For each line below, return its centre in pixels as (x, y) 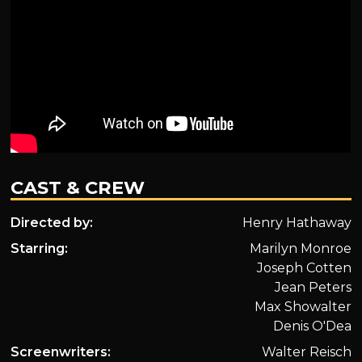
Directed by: (52, 222)
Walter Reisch (306, 351)
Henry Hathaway (297, 222)
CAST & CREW (78, 187)
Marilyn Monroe (300, 248)
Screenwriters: (61, 351)
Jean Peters (313, 287)
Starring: (40, 248)
